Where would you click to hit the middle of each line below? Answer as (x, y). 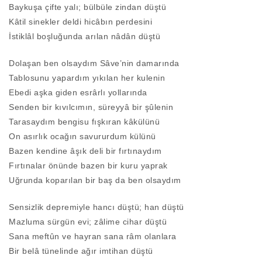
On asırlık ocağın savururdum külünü (82, 137)
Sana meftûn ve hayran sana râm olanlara (93, 237)
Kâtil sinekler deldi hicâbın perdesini (80, 22)
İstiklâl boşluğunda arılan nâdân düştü (85, 37)
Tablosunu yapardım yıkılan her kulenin (87, 78)
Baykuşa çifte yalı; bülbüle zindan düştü (87, 7)
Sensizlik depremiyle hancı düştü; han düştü (96, 207)
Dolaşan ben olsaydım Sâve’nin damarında (94, 63)
